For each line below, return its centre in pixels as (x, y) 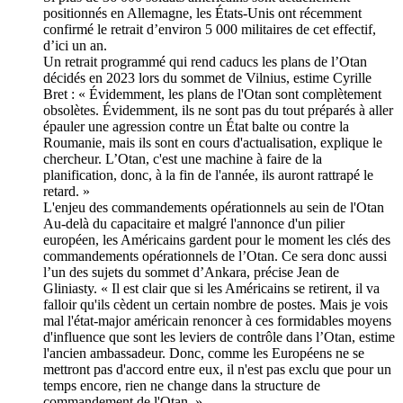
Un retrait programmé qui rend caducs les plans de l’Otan (205, 61)
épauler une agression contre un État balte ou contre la (196, 126)
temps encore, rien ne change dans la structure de (182, 385)
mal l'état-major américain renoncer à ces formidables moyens (217, 320)
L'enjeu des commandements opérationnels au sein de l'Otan (214, 207)
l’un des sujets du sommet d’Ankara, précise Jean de (191, 272)
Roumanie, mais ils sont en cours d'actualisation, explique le (213, 142)
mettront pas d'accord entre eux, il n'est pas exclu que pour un (217, 369)
